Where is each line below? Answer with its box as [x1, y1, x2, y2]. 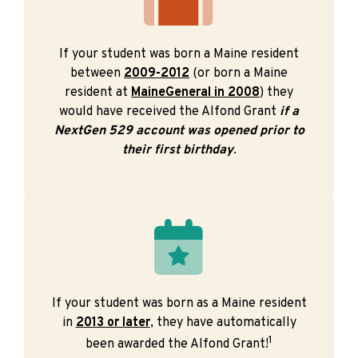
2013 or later [75, 314, 150, 331]
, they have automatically [149, 314, 296, 331]
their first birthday [121, 141, 233, 158]
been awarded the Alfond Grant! [86, 336, 268, 352]
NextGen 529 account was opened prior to [54, 122, 304, 139]
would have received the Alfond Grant [59, 103, 280, 120]
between [70, 65, 124, 82]
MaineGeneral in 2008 [131, 84, 260, 101]
